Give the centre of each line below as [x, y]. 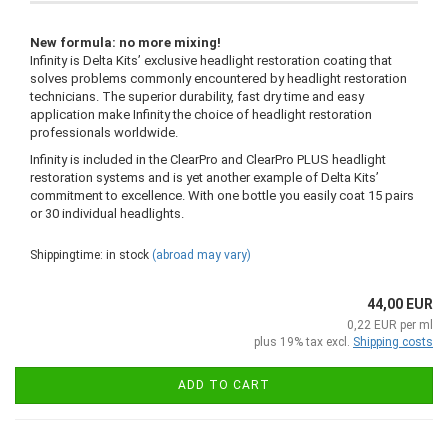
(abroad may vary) [201, 254]
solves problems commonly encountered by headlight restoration [218, 78]
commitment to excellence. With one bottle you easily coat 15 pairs [222, 195]
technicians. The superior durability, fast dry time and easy [197, 96]
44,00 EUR [400, 303]
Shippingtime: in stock [89, 254]
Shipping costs [393, 341]
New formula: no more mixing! [125, 42]
